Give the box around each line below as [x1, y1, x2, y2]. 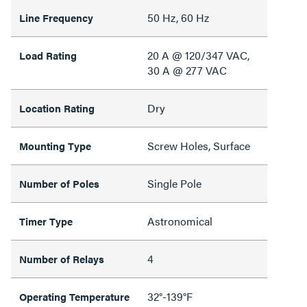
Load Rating [19, 48, 77, 62]
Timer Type [19, 214, 73, 228]
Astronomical [147, 213, 212, 229]
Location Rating [19, 101, 95, 115]
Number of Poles [19, 176, 99, 191]
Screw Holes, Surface [147, 138, 250, 153]
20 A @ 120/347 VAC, [147, 47, 249, 63]
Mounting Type [19, 138, 91, 153]
